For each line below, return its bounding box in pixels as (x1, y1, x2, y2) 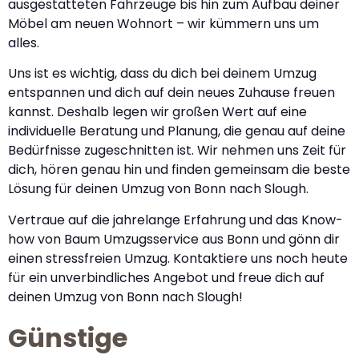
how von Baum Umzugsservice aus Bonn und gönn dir (8, 229, 340, 248)
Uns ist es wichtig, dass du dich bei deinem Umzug (8, 64, 317, 83)
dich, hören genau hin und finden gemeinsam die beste (8, 160, 350, 179)
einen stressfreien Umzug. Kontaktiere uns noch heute (8, 248, 348, 268)
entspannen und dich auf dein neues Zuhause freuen (8, 83, 335, 103)
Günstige (8, 320, 127, 357)
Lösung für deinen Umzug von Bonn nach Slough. (8, 179, 309, 199)
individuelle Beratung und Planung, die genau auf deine (8, 122, 345, 141)
